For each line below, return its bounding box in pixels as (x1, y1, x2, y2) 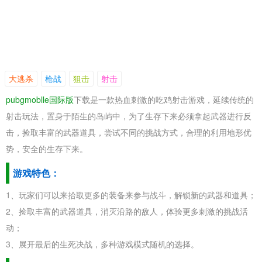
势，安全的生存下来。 (6, 143, 88, 154)
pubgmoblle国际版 (6, 94, 74, 105)
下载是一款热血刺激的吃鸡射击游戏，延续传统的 (74, 94, 254, 105)
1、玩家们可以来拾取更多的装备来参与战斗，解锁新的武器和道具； (6, 189, 256, 201)
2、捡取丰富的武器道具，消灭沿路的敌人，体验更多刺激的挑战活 (6, 205, 248, 217)
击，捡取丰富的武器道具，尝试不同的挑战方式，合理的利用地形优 (6, 126, 251, 138)
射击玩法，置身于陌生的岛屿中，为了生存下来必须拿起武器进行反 (6, 110, 251, 122)
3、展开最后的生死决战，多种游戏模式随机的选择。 (6, 238, 199, 250)
